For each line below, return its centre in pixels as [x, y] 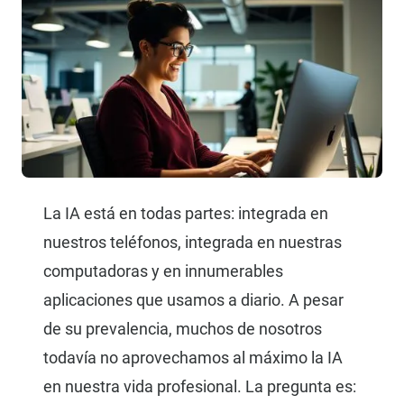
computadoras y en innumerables [163, 271]
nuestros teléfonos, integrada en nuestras [193, 243]
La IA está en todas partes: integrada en [186, 214]
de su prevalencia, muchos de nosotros [183, 329]
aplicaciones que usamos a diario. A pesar [193, 300]
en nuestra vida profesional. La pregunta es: [200, 387]
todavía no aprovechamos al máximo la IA [193, 358]
